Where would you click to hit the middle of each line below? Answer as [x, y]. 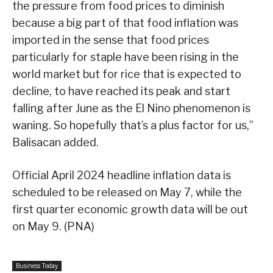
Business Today [37, 266]
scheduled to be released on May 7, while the [127, 193]
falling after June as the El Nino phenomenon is [131, 108]
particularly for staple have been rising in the [126, 57]
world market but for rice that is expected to [127, 74]
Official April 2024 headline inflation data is [122, 175]
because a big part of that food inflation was [125, 23]
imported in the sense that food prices [111, 40]
